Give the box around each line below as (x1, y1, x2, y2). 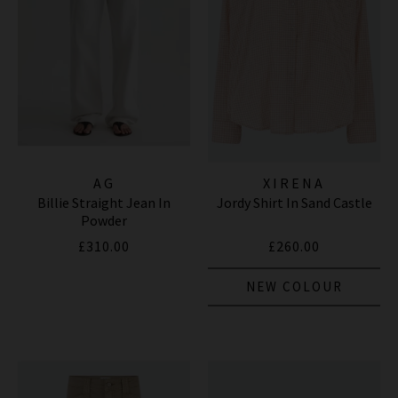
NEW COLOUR (245, 277, 343, 295)
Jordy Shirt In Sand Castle (216, 193, 372, 211)
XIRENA (263, 173, 325, 192)
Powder (81, 211, 127, 229)
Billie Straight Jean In (37, 193, 171, 211)
